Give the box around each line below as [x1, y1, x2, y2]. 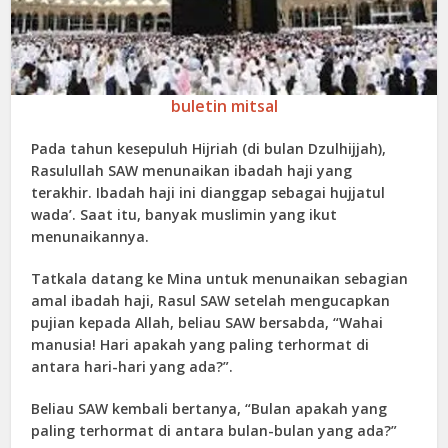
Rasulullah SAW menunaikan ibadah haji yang [31, 161, 353, 181]
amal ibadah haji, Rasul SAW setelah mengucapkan [31, 291, 391, 311]
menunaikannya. [31, 227, 150, 247]
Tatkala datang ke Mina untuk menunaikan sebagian [31, 269, 409, 289]
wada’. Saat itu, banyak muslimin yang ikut [31, 205, 338, 225]
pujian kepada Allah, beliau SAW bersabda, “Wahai [31, 313, 384, 333]
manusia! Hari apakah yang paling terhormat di [31, 335, 370, 355]
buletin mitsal [170, 95, 278, 118]
